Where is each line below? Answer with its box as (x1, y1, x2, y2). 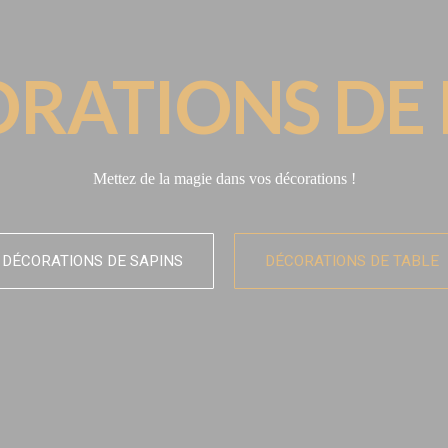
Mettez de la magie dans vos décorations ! (92, 169, 356, 187)
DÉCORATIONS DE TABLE (265, 249, 439, 272)
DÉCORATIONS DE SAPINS (2, 249, 183, 272)
